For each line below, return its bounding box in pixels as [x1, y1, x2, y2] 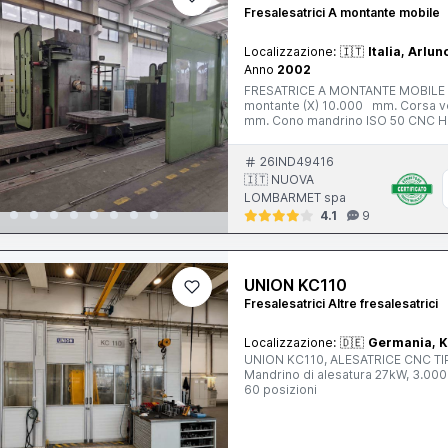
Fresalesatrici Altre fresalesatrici [244, 296, 439, 311]
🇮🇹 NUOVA [244, 172, 315, 187]
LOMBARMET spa [244, 190, 347, 205]
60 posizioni [244, 382, 318, 397]
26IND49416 [260, 154, 335, 169]
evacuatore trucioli [244, 143, 356, 158]
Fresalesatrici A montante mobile [244, 5, 441, 20]
